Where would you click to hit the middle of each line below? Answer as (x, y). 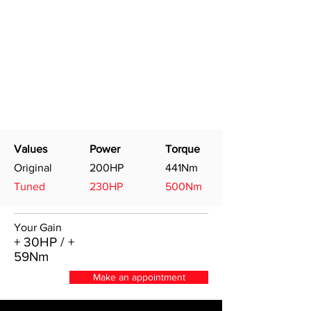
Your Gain (38, 227)
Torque (183, 149)
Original (33, 168)
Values (31, 149)
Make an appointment (139, 277)
